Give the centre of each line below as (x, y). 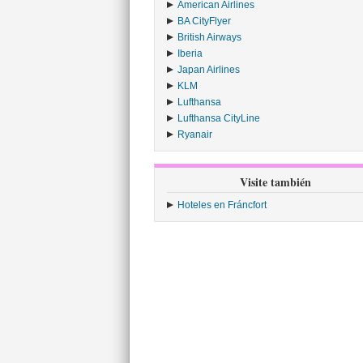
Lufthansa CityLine (218, 118)
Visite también (275, 182)
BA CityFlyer (204, 21)
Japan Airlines (208, 70)
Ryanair (194, 135)
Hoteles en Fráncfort (222, 205)
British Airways (209, 37)
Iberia (190, 53)
